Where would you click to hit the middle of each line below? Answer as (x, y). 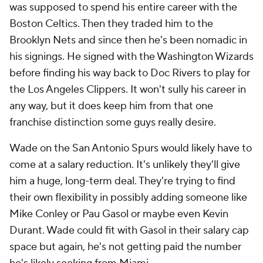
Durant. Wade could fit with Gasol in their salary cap (129, 230)
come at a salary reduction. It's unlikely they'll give (125, 165)
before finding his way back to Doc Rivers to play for (130, 73)
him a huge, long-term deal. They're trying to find (122, 181)
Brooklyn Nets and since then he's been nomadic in (128, 40)
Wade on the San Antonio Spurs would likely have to (131, 148)
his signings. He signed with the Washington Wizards (131, 57)
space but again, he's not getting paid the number (125, 247)
